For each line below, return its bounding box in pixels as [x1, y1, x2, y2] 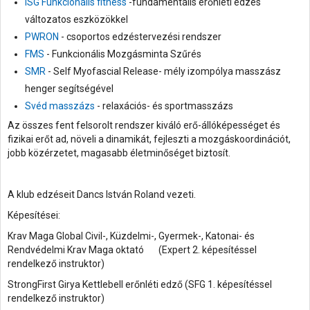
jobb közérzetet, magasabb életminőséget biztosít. [8, 147, 230, 159]
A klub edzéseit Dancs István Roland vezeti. [8, 189, 196, 201]
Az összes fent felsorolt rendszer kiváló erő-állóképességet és [8, 120, 280, 131]
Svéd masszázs [25, 100, 95, 112]
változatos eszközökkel [25, 14, 128, 26]
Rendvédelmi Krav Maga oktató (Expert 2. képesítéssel [8, 244, 257, 256]
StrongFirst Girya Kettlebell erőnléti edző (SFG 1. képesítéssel [8, 279, 272, 291]
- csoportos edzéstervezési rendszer [59, 31, 221, 43]
